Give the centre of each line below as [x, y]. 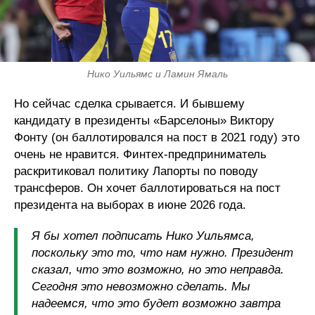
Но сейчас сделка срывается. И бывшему [129, 103]
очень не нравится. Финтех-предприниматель [140, 154]
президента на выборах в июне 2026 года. [130, 205]
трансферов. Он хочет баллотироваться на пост [147, 188]
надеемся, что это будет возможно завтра [156, 303]
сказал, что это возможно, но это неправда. [158, 269]
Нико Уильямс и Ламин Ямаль [157, 73]
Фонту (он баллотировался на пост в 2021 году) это [157, 137]
